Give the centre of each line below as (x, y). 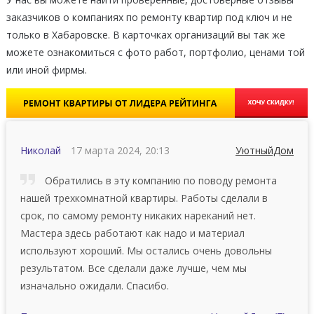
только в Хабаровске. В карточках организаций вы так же (145, 34)
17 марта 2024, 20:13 (120, 150)
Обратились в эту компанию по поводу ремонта (159, 180)
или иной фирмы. (46, 69)
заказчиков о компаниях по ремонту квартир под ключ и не (149, 17)
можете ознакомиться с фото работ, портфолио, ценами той (155, 52)
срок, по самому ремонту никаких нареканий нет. (138, 215)
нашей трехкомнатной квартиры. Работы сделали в (144, 198)
